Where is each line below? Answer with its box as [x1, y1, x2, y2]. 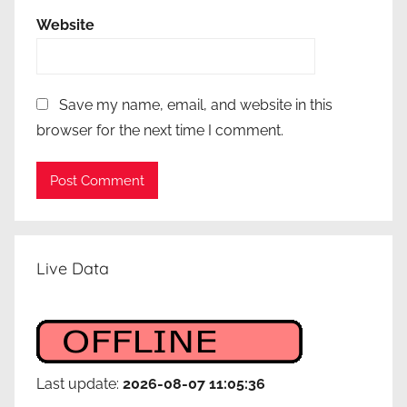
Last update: [36, 375, 123, 393]
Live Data [36, 258, 109, 280]
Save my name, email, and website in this [59, 96, 333, 114]
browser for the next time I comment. [36, 122, 283, 140]
